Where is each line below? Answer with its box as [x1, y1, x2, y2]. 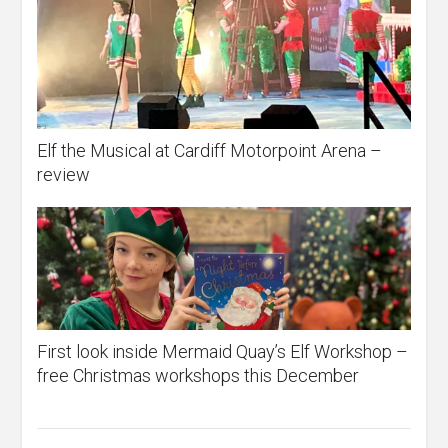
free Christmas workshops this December [37, 364, 360, 386]
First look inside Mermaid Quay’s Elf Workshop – [37, 340, 409, 362]
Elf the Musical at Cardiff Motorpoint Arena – [37, 139, 383, 161]
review [37, 163, 91, 185]
